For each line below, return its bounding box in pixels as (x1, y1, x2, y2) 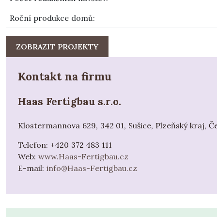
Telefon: (18, 139, 50, 150)
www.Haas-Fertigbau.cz (38, 151, 128, 161)
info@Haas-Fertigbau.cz (46, 163, 137, 173)
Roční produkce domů (10, 13, 93, 23)
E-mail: (18, 163, 46, 173)
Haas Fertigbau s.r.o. (18, 94, 121, 108)
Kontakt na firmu (18, 69, 111, 83)
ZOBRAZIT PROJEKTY (16, 41, 99, 51)
